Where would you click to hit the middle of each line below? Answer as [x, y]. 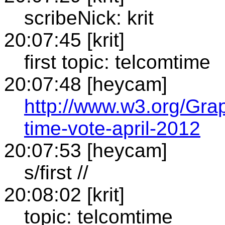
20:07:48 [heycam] [86, 84]
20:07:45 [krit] [64, 40]
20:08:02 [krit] [64, 194]
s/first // [56, 172]
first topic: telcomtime [117, 62]
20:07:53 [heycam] [86, 150]
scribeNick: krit [89, 18]
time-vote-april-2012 [112, 128]
